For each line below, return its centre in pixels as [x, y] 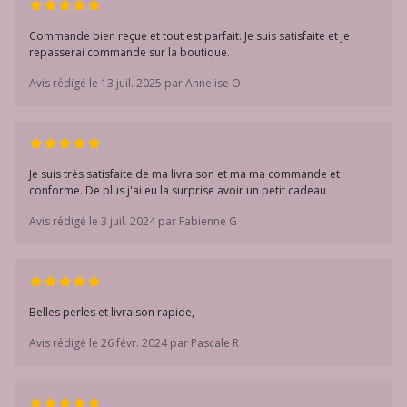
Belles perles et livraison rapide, [112, 312]
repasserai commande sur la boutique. [129, 52]
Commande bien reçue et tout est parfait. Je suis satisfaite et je [189, 36]
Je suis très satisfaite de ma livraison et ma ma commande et [184, 174]
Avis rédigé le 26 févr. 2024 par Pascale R [134, 343]
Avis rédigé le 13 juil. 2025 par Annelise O [135, 83]
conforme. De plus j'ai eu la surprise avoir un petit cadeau [178, 190]
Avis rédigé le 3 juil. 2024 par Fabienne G [133, 221]
